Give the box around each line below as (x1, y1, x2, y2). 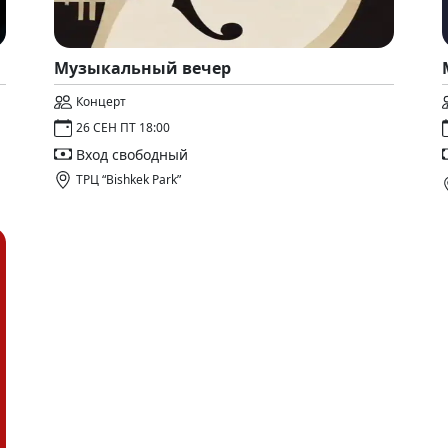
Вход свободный (76, 144, 188, 164)
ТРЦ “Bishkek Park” (76, 171, 181, 188)
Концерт (76, 93, 126, 110)
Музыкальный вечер (54, 57, 231, 79)
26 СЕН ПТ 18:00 (76, 119, 170, 136)
